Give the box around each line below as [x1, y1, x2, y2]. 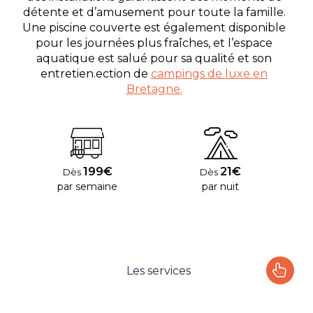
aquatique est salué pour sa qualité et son [36, 51, 272, 65]
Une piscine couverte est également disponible [22, 20, 286, 34]
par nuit [202, 180, 240, 194]
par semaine [57, 180, 118, 194]
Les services [126, 263, 191, 277]
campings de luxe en [151, 66, 268, 80]
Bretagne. [126, 82, 182, 96]
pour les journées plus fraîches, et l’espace [36, 36, 272, 50]
